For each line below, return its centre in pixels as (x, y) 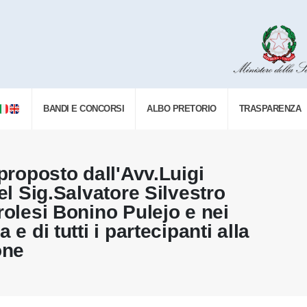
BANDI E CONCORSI (84, 109)
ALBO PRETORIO (182, 109)
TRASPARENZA (270, 109)
